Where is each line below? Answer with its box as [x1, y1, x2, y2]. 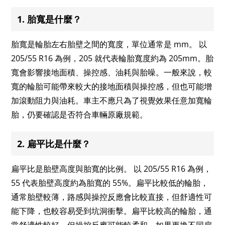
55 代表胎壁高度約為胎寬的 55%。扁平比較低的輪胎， [11, 177, 209, 188]
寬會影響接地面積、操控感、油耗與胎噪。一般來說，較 [11, 66, 212, 78]
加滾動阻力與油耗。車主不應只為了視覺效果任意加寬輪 [11, 94, 212, 106]
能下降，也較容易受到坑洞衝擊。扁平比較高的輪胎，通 [11, 205, 212, 216]
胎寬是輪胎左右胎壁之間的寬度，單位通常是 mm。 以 [11, 38, 207, 50]
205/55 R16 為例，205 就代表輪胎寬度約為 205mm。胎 [11, 52, 214, 64]
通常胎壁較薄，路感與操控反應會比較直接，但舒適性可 [11, 191, 212, 202]
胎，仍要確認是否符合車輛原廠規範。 [11, 108, 148, 120]
